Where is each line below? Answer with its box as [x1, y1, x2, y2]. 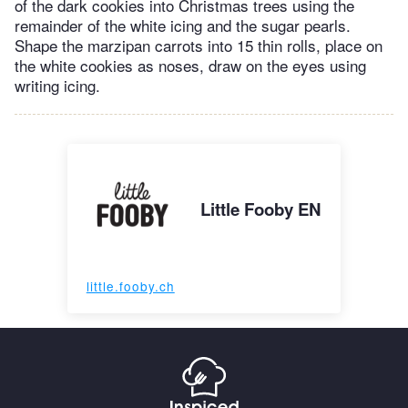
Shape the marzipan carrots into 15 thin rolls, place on [15, 34, 382, 57]
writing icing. [15, 74, 100, 97]
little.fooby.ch [86, 277, 175, 296]
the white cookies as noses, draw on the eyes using [15, 54, 366, 77]
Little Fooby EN [200, 197, 322, 222]
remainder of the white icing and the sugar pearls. [15, 14, 351, 37]
